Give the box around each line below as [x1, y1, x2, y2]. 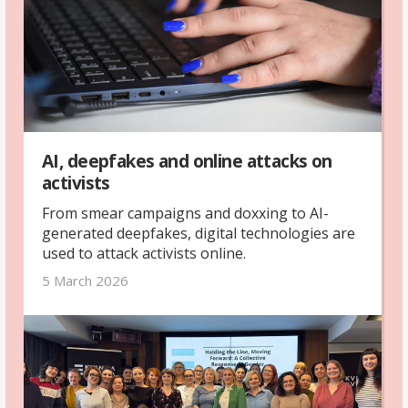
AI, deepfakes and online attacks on [42, 148, 332, 174]
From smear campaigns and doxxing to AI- [42, 203, 329, 224]
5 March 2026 [42, 271, 128, 291]
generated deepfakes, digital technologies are [42, 223, 355, 244]
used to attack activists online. [42, 243, 246, 264]
